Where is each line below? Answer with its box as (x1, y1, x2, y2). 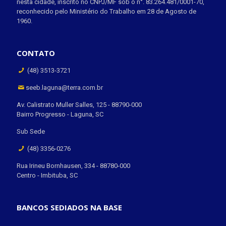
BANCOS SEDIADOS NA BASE (17, 202, 122, 212)
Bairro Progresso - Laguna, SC (17, 110, 103, 118)
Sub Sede (17, 127, 45, 135)
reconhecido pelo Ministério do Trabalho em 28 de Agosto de (17, 7, 196, 15)
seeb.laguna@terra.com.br (26, 83, 103, 91)
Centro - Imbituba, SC (17, 171, 78, 179)
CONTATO (17, 47, 55, 58)
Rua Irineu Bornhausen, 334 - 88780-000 (17, 161, 130, 169)
